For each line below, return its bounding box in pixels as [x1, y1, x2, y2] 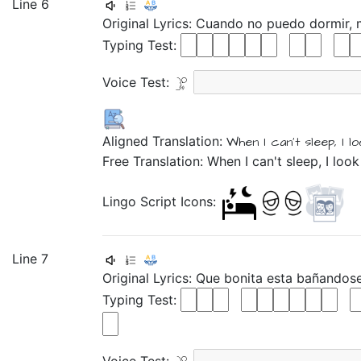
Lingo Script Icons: [102, 193, 220, 210]
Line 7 [12, 251, 48, 267]
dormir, [309, 15, 356, 31]
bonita [224, 270, 267, 286]
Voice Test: [102, 74, 173, 90]
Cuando [196, 15, 247, 31]
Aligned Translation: [102, 133, 226, 149]
